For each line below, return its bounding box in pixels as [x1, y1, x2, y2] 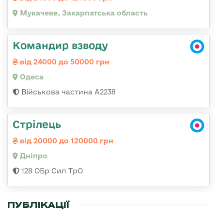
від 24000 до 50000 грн [18, 58, 109, 66]
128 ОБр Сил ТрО [19, 167, 83, 175]
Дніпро [18, 152, 47, 160]
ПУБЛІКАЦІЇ [7, 200, 69, 211]
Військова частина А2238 [19, 88, 116, 96]
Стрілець [13, 118, 61, 130]
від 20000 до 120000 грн [18, 137, 113, 145]
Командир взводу [13, 39, 108, 51]
